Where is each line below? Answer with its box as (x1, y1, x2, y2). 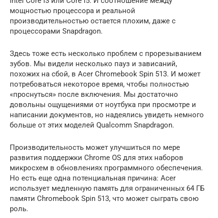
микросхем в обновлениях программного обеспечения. (10, 163, 203, 172)
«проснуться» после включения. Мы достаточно (10, 90, 178, 99)
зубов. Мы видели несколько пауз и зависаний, (10, 59, 177, 68)
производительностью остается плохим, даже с (10, 16, 176, 25)
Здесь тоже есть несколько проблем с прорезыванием (10, 49, 201, 58)
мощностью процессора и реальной (10, 6, 135, 15)
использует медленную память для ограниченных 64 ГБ (10, 183, 204, 193)
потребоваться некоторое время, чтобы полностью (10, 79, 189, 89)
